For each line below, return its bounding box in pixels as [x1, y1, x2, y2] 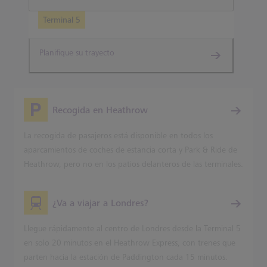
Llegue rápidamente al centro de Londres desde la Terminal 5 [24, 223, 241, 234]
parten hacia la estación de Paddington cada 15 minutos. [24, 252, 228, 262]
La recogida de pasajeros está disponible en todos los [24, 131, 213, 141]
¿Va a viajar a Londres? [52, 198, 148, 209]
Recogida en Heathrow [52, 105, 148, 116]
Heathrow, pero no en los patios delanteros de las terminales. [24, 159, 243, 169]
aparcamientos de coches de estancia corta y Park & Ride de [24, 145, 237, 155]
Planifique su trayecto [39, 48, 114, 58]
